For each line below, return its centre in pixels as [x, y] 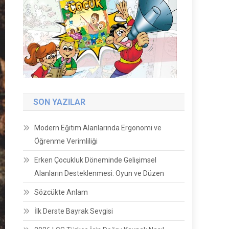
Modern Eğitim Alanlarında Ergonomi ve [98, 128]
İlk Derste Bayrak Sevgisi [74, 211]
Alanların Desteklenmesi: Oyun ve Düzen [99, 173]
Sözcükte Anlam [61, 192]
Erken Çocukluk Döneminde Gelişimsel [96, 160]
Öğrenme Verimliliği [66, 141]
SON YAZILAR [60, 102]
